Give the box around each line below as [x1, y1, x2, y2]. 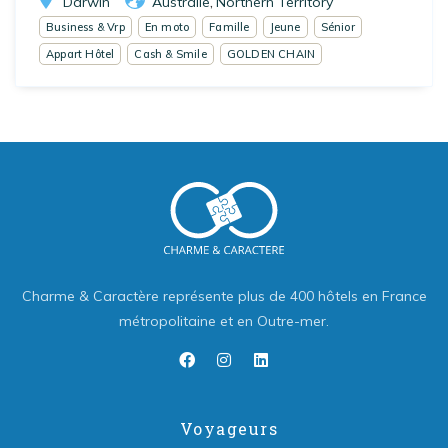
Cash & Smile [134, 47, 207, 62]
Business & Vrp [46, 20, 125, 35]
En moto [144, 20, 190, 35]
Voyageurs [179, 418, 279, 440]
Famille [209, 20, 250, 35]
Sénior [320, 20, 355, 35]
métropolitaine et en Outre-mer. [119, 312, 329, 331]
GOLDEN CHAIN [226, 47, 316, 62]
